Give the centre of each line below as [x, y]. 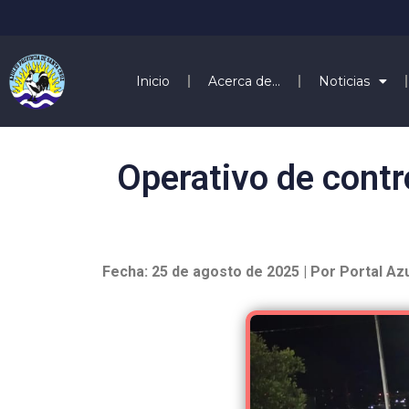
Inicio [152, 81]
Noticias [344, 81]
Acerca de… [244, 81]
